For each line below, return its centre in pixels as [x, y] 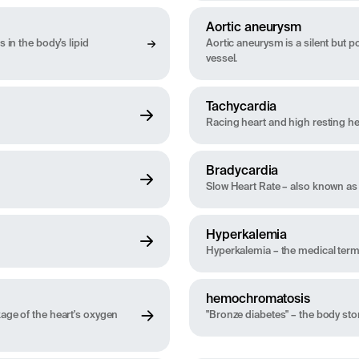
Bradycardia [242, 172]
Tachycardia [242, 108]
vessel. [222, 59]
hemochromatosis [258, 300]
